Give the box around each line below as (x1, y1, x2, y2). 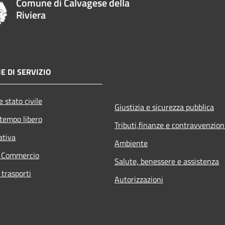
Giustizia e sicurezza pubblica (115, 100, 214, 113)
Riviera (16, 7, 46, 23)
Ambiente (115, 137, 148, 149)
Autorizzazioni (115, 173, 163, 185)
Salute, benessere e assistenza (115, 155, 219, 167)
